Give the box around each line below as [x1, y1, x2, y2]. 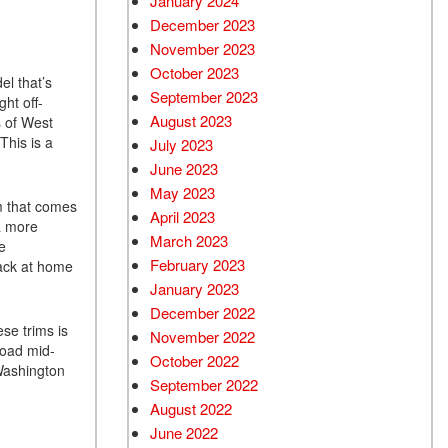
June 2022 [150, 422, 218, 443]
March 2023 [150, 230, 228, 251]
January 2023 [150, 278, 239, 299]
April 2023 [150, 206, 215, 227]
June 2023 [150, 158, 218, 179]
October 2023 [150, 62, 239, 83]
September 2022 [150, 374, 258, 395]
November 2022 [150, 326, 255, 347]
